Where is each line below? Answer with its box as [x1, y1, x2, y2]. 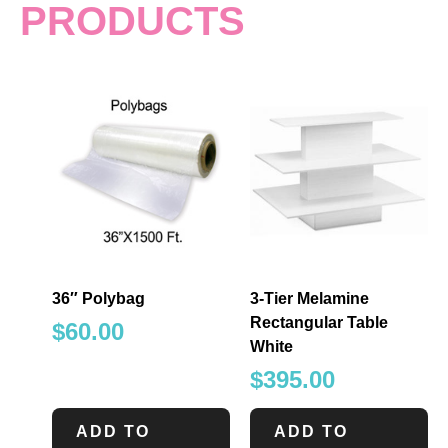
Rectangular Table [250, 314, 388, 332]
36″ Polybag [52, 290, 145, 308]
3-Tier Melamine [250, 290, 369, 308]
